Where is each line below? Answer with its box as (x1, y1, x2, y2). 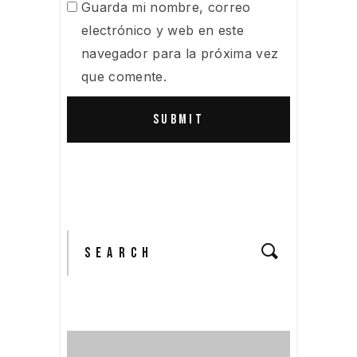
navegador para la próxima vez (81, 45, 279, 61)
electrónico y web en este (81, 22, 245, 38)
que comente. (81, 68, 167, 84)
